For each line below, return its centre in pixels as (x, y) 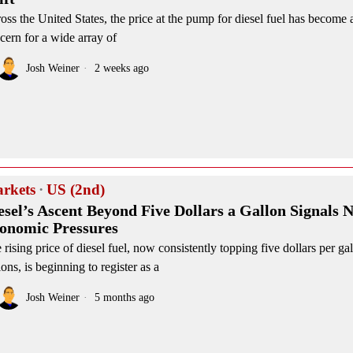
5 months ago (123, 297)
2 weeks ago (120, 68)
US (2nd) (76, 189)
